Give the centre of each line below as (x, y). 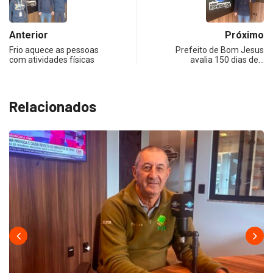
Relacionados (53, 107)
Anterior (29, 35)
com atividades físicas (52, 60)
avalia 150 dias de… (227, 60)
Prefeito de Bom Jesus (220, 50)
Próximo (244, 35)
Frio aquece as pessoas (54, 50)
